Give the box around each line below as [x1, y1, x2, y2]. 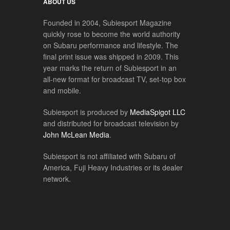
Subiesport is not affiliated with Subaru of [43, 151, 176, 161]
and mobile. [43, 85, 81, 95]
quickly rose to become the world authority [43, 29, 180, 39]
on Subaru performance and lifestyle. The [43, 40, 178, 50]
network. [43, 174, 71, 184]
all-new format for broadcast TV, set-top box [43, 74, 186, 84]
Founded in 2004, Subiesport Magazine [43, 17, 171, 28]
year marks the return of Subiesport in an [43, 63, 177, 73]
